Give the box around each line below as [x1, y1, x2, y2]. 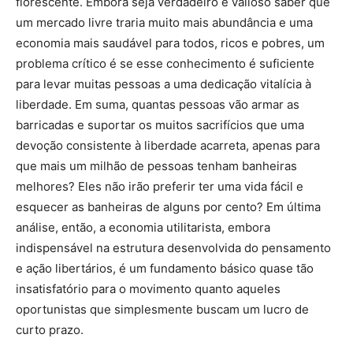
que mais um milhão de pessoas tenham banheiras [16, 158, 297, 173]
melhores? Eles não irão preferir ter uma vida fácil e [16, 179, 303, 194]
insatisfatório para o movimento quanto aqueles [16, 281, 281, 296]
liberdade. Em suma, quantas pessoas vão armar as [16, 97, 299, 112]
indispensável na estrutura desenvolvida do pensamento [16, 240, 331, 255]
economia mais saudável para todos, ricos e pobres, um [16, 35, 325, 50]
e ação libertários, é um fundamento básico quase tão [16, 261, 314, 276]
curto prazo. [16, 322, 84, 337]
